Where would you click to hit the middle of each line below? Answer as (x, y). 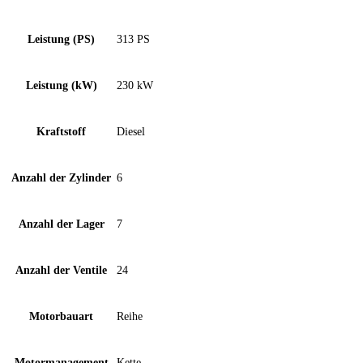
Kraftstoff (61, 132)
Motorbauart (61, 316)
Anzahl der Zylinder (61, 178)
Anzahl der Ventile (61, 270)
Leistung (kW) (61, 85)
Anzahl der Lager (61, 224)
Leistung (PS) (61, 39)
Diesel (131, 132)
